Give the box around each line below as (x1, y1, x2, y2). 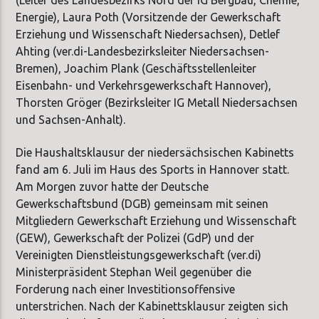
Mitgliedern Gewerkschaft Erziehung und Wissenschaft (16, 214, 297, 228)
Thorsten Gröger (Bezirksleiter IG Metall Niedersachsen (16, 95, 298, 109)
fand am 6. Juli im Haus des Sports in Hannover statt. (16, 163, 290, 177)
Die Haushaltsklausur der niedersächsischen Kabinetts (16, 146, 295, 159)
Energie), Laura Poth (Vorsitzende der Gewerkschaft (16, 10, 281, 23)
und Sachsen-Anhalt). (16, 113, 126, 126)
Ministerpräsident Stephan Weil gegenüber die (16, 266, 252, 279)
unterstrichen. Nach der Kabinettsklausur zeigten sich (16, 300, 289, 313)
